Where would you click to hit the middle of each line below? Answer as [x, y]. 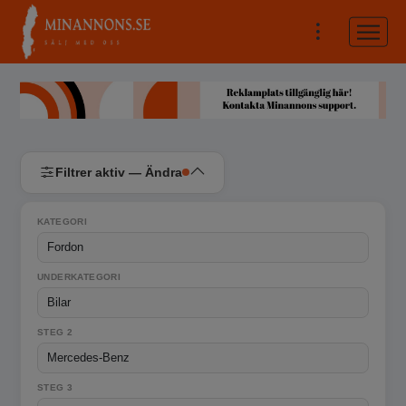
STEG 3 [55, 387]
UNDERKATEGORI [79, 276]
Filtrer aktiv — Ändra [119, 172]
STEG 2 [55, 332]
